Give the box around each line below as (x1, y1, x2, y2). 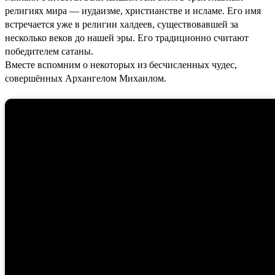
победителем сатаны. (5, 45, 93, 56)
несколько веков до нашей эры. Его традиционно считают (5, 32, 249, 43)
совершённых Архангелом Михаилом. (5, 72, 166, 83)
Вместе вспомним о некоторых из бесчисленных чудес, (5, 59, 237, 70)
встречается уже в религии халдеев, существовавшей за (5, 18, 238, 29)
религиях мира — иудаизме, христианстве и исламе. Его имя (5, 5, 261, 16)
